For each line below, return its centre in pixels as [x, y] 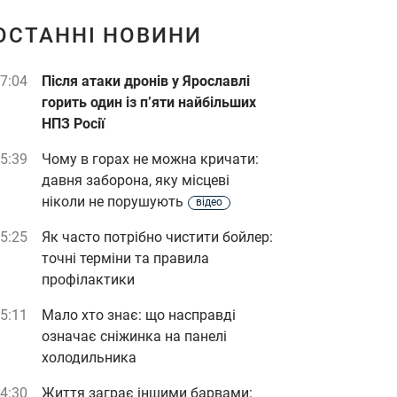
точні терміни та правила [125, 258]
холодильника [89, 358]
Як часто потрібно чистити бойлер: [157, 237]
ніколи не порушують [113, 202]
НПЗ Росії [73, 124]
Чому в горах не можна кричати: [150, 159]
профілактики [88, 280]
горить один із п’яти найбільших [149, 102]
